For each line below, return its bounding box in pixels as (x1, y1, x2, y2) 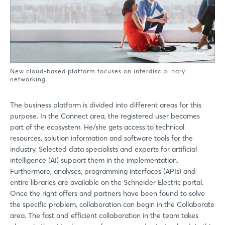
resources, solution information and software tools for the (10, 133, 193, 143)
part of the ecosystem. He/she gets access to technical (10, 122, 184, 132)
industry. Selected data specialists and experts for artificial (10, 144, 197, 154)
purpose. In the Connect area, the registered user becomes (10, 111, 200, 121)
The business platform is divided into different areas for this (10, 100, 201, 109)
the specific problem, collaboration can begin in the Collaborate (10, 199, 214, 209)
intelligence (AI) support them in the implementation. (10, 155, 178, 165)
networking (10, 75, 46, 83)
